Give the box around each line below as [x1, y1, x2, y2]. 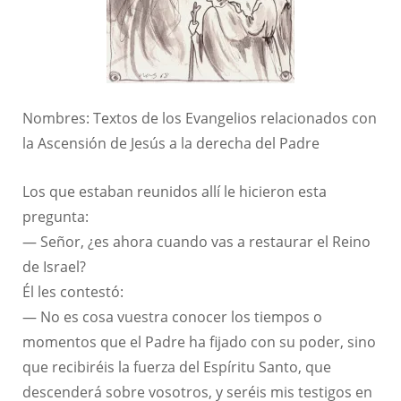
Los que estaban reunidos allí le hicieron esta [22, 180, 327, 201]
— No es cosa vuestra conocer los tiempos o [22, 305, 322, 327]
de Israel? [22, 255, 86, 277]
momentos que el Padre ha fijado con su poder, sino [22, 330, 376, 352]
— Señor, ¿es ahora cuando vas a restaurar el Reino [22, 230, 371, 252]
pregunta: [22, 205, 89, 226]
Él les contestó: [22, 280, 124, 302]
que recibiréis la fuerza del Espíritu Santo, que [22, 355, 331, 377]
